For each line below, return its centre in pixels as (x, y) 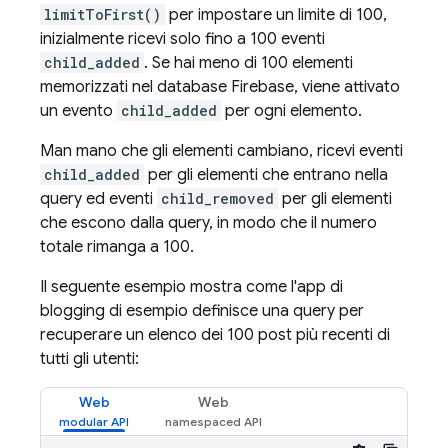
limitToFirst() (102, 14)
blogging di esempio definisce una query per (202, 311)
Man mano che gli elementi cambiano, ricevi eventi (221, 151)
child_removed (217, 198)
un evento (78, 111)
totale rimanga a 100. (117, 247)
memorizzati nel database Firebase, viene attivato (220, 87)
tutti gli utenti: (89, 359)
